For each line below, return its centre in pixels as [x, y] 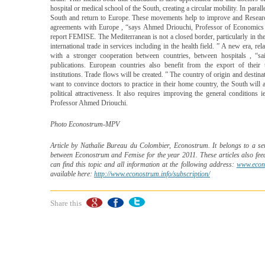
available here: [72, 174]
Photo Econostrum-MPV [85, 124]
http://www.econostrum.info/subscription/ [152, 174]
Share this [66, 203]
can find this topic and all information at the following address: [143, 164]
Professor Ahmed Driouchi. [89, 103]
